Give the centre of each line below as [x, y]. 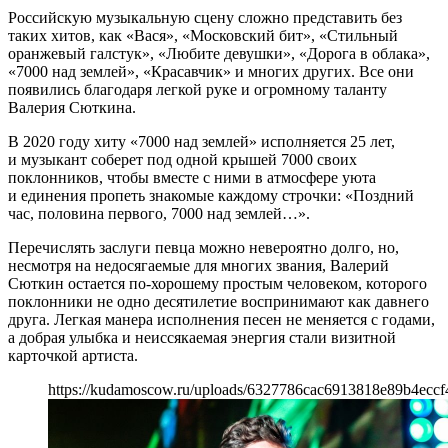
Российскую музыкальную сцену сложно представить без [205, 17]
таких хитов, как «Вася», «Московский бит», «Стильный [203, 35]
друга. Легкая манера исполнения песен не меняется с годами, [221, 319]
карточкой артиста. [73, 355]
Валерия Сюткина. [72, 107]
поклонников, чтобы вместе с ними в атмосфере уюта [192, 177]
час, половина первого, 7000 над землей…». [159, 213]
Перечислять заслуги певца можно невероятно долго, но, [203, 247]
